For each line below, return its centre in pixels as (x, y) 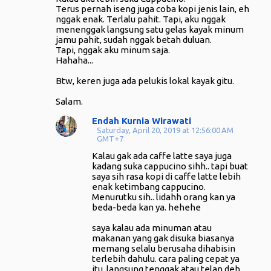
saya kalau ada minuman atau (152, 228)
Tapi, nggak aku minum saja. (113, 50)
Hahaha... (74, 60)
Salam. (69, 101)
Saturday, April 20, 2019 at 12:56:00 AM (165, 130)
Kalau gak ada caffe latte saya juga (162, 156)
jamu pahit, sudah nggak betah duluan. (134, 40)
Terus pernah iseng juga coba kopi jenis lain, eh (152, 9)
